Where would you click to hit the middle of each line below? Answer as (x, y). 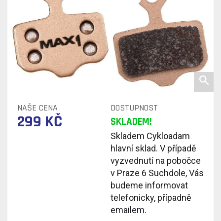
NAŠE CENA (37, 108)
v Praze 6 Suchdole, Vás (157, 173)
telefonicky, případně (151, 197)
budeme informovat (149, 185)
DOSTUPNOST (134, 108)
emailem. (129, 210)
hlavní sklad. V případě (153, 148)
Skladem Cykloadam (150, 136)
